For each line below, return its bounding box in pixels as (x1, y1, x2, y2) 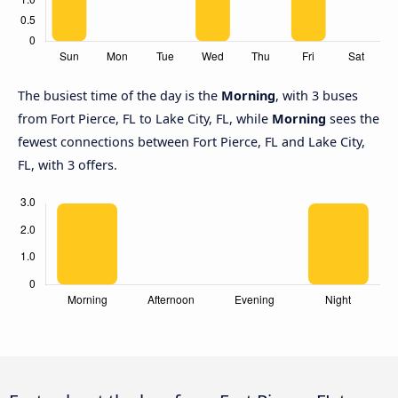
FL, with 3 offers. (18, 156, 117, 174)
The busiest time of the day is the (18, 87, 221, 105)
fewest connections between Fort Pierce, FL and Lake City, (18, 133, 365, 151)
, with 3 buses (275, 87, 358, 105)
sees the (326, 110, 379, 128)
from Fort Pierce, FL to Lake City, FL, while (18, 110, 272, 128)
